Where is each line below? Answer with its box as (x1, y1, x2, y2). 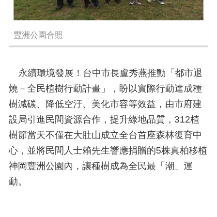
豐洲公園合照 (13, 31, 63, 40)
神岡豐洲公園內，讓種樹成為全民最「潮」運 (8, 160, 193, 171)
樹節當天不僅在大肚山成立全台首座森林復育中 (8, 129, 202, 140)
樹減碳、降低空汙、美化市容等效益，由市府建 (8, 98, 202, 109)
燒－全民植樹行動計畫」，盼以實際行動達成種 (8, 83, 202, 94)
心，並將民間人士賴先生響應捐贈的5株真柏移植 (8, 145, 207, 156)
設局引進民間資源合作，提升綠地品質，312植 (8, 114, 200, 125)
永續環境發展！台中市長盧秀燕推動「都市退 (8, 67, 202, 78)
